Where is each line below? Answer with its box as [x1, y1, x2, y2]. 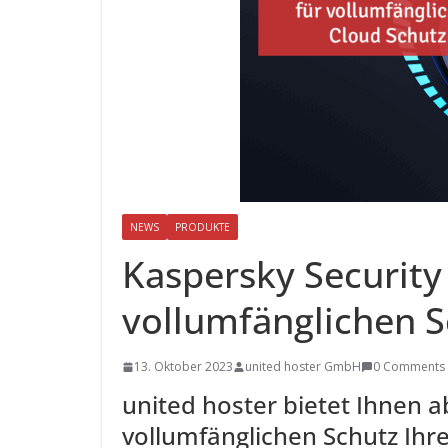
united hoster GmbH [245, 358, 361, 375]
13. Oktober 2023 [134, 358, 233, 375]
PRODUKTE [175, 220, 230, 234]
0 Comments [373, 358, 445, 375]
